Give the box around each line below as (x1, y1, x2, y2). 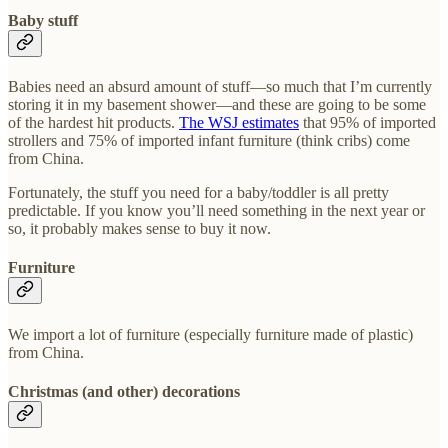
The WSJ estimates (179, 114, 299, 132)
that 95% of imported (299, 114, 436, 132)
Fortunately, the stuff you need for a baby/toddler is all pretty (8, 184, 389, 202)
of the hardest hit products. (8, 114, 179, 132)
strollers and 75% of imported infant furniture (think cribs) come (8, 132, 410, 150)
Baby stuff (8, 11, 78, 29)
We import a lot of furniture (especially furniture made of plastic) (8, 325, 413, 343)
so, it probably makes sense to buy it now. (8, 220, 271, 238)
